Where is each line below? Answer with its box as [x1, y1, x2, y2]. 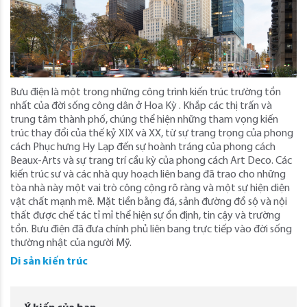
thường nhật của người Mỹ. [10, 238, 132, 249]
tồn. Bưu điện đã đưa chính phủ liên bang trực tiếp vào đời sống [10, 224, 292, 235]
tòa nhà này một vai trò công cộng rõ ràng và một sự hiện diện [10, 183, 290, 194]
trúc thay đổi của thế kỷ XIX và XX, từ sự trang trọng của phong [10, 128, 293, 139]
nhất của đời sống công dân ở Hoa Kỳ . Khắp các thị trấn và [10, 101, 272, 112]
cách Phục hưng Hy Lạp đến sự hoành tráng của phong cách [10, 142, 275, 153]
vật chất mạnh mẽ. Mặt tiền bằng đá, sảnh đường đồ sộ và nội [10, 197, 287, 208]
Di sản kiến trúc [10, 256, 88, 267]
